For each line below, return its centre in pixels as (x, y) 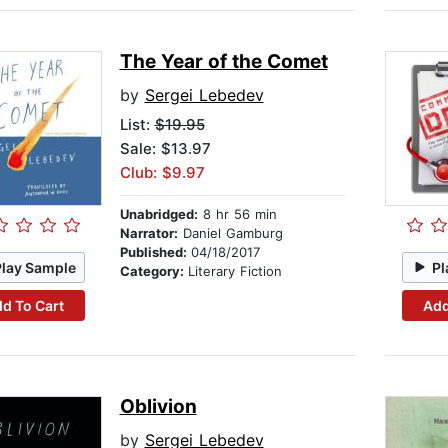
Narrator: (148, 233)
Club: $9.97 (162, 173)
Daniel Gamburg (230, 233)
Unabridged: (158, 214)
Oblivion (158, 407)
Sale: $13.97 (165, 149)
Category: (153, 271)
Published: (155, 252)
